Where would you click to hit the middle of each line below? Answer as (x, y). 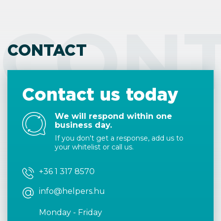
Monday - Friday (71, 212)
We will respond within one (113, 116)
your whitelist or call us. (94, 147)
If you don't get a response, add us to (119, 138)
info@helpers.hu (72, 191)
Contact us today (100, 94)
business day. (83, 125)
